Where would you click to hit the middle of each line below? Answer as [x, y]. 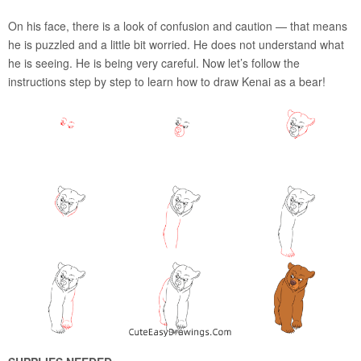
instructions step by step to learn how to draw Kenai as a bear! [167, 81]
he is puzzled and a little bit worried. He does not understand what [176, 44]
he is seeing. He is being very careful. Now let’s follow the [154, 62]
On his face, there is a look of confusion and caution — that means [178, 25]
